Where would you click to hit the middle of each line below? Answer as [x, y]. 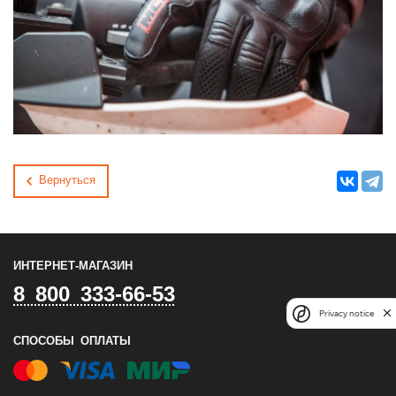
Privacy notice [346, 314]
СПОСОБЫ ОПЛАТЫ [72, 342]
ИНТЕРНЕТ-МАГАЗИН [73, 267]
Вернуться [67, 181]
